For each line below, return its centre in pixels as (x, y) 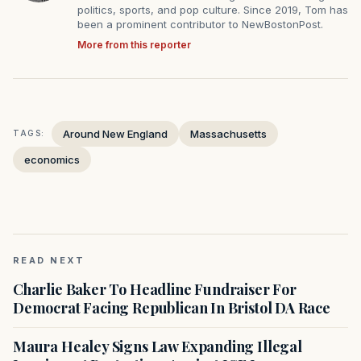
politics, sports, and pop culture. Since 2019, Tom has (213, 9)
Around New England (115, 133)
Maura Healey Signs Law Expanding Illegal (158, 346)
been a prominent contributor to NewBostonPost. (200, 24)
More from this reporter (134, 44)
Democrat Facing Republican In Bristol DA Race (172, 307)
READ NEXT (49, 260)
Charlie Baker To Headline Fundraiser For (155, 289)
